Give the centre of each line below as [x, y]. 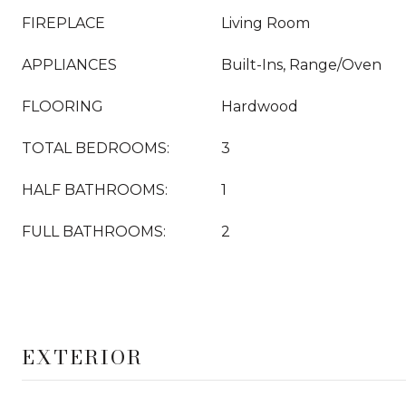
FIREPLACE [63, 23]
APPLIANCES [69, 65]
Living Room [266, 23]
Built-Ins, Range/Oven [301, 65]
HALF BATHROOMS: [95, 190]
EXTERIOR [82, 357]
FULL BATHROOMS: [94, 232]
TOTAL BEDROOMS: [96, 148]
